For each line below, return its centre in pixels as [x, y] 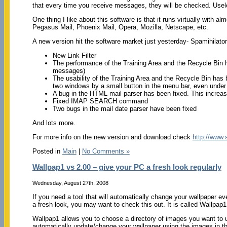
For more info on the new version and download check [112, 137]
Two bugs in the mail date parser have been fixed [124, 108]
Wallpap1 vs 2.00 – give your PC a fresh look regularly [127, 167]
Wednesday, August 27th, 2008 [70, 183]
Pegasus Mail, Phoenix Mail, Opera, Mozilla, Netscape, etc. [120, 27]
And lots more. [54, 123]
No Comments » [106, 151]
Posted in [47, 151]
